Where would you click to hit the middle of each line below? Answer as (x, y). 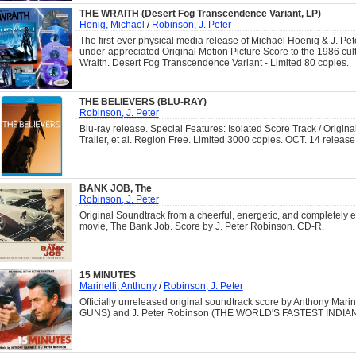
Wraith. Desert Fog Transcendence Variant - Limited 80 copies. (214, 63)
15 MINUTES (107, 275)
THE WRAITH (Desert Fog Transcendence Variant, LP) (200, 14)
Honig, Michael (112, 25)
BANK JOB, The (115, 189)
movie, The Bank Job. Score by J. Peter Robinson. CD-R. (201, 227)
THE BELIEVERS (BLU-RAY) (143, 102)
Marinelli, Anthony (118, 286)
